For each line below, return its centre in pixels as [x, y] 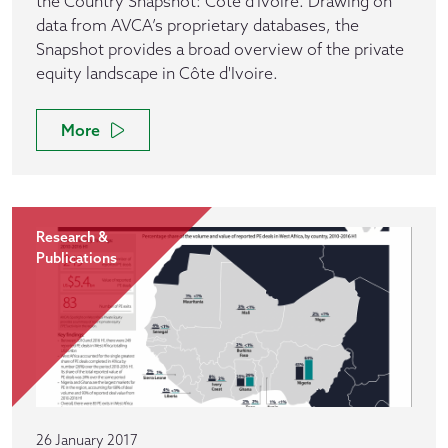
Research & [72, 237]
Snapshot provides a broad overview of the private [220, 49]
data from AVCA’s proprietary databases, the [197, 25]
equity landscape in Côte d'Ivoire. [157, 73]
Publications [76, 258]
